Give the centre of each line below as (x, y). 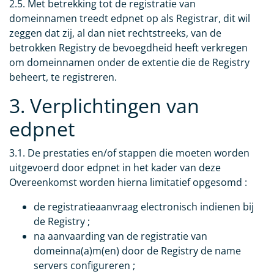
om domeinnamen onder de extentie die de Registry (129, 63)
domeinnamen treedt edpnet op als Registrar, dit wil (130, 19)
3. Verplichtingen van (104, 106)
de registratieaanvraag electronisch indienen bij (144, 207)
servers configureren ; (84, 266)
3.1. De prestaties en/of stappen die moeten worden (129, 153)
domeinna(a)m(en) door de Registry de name (137, 251)
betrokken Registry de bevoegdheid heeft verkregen (128, 48)
